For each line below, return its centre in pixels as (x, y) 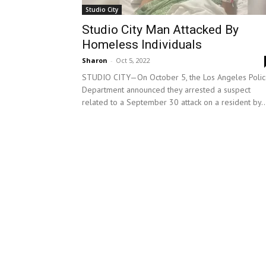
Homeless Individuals (142, 45)
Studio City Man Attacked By (160, 30)
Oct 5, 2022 (133, 60)
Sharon (95, 60)
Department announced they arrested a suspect (166, 90)
